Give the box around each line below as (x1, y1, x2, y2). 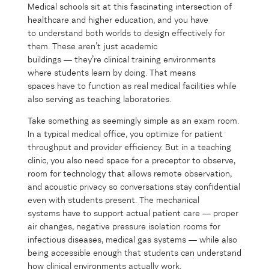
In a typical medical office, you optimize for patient (28, 130, 223, 139)
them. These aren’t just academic (28, 42, 157, 51)
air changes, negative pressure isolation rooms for (28, 222, 220, 231)
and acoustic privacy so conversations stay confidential (28, 183, 240, 192)
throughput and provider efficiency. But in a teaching (28, 143, 231, 152)
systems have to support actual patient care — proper (28, 209, 238, 218)
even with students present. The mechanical (28, 196, 199, 205)
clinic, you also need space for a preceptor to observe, (28, 156, 235, 165)
